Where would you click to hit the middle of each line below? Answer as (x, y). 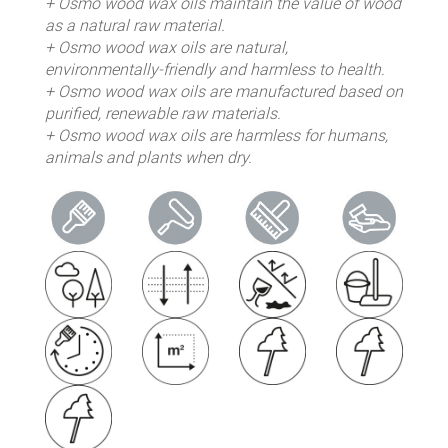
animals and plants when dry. (148, 157)
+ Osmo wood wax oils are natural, (166, 47)
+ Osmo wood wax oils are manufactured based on (224, 91)
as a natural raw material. (135, 25)
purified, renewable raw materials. (163, 113)
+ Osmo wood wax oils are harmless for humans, (216, 135)
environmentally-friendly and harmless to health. (215, 69)
